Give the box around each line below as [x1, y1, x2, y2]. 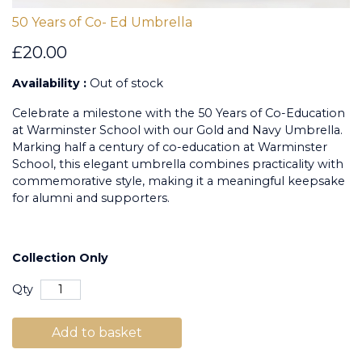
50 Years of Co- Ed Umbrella [12, 14, 192, 30]
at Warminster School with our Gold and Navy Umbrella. [12, 122, 343, 137]
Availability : [12, 75, 90, 90]
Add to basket [52, 324, 142, 340]
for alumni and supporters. [12, 190, 170, 205]
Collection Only [12, 250, 108, 265]
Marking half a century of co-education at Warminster [12, 139, 327, 154]
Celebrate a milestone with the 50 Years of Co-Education [12, 105, 345, 120]
